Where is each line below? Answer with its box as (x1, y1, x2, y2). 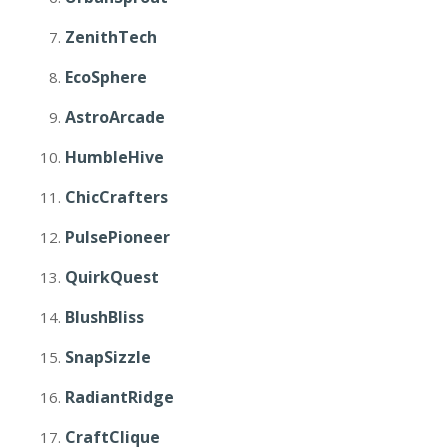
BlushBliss (65, 306, 144, 328)
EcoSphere (65, 66, 147, 88)
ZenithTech (65, 26, 157, 48)
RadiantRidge (65, 386, 174, 408)
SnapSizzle (65, 346, 151, 368)
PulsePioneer (65, 226, 170, 248)
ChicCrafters (65, 186, 168, 208)
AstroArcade (65, 106, 165, 128)
